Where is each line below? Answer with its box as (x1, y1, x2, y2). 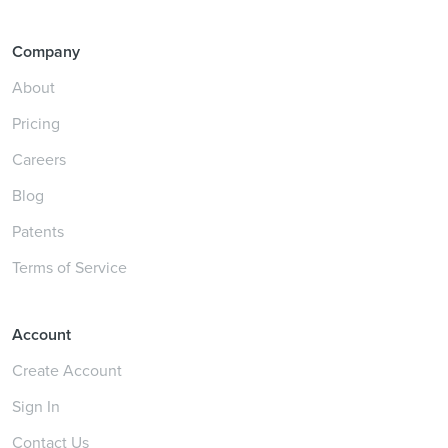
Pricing (12, 112, 60, 135)
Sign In (12, 395, 60, 418)
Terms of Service (12, 256, 127, 279)
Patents (12, 220, 64, 243)
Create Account (12, 359, 122, 382)
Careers (12, 148, 66, 171)
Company (12, 40, 80, 64)
